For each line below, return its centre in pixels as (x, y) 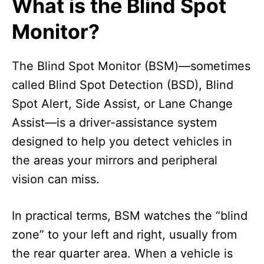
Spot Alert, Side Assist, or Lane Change (122, 104)
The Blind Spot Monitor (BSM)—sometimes (131, 66)
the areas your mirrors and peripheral (115, 161)
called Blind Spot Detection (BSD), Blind (123, 85)
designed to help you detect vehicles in (122, 142)
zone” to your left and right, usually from (124, 235)
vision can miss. (56, 179)
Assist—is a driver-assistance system (114, 123)
